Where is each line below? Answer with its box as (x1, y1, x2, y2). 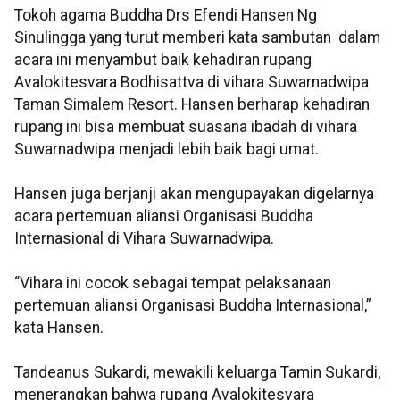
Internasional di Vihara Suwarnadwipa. (14, 229, 274, 248)
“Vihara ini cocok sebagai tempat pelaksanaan (14, 274, 331, 293)
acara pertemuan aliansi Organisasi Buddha (14, 207, 313, 226)
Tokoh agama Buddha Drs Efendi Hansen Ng (14, 6, 317, 25)
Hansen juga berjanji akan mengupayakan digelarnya (14, 185, 374, 204)
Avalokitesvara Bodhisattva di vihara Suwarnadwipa (14, 73, 369, 92)
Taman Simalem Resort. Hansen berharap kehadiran (14, 96, 370, 114)
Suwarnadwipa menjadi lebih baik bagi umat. (14, 140, 319, 159)
